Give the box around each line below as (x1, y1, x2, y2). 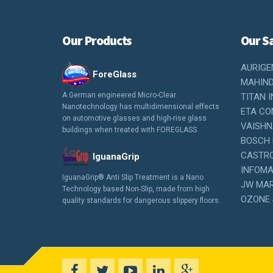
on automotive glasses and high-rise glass (62, 114, 207, 122)
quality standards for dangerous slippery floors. (62, 196, 221, 205)
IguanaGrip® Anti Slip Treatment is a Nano (62, 173, 204, 182)
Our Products (62, 32, 132, 49)
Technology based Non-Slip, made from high (62, 185, 210, 193)
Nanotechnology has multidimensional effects (62, 102, 219, 111)
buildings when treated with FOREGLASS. (62, 126, 199, 134)
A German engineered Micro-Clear (62, 91, 176, 99)
